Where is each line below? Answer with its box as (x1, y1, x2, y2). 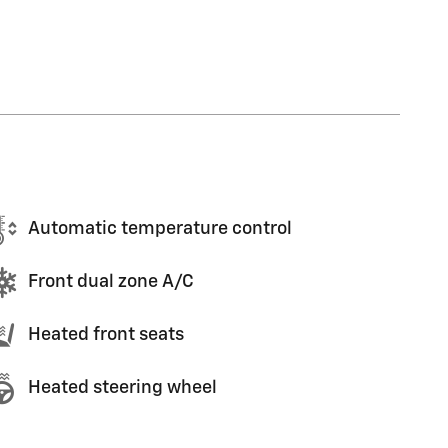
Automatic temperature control (28, 220, 292, 238)
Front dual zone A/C (28, 273, 194, 291)
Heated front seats (28, 326, 184, 344)
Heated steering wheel (28, 379, 217, 397)
